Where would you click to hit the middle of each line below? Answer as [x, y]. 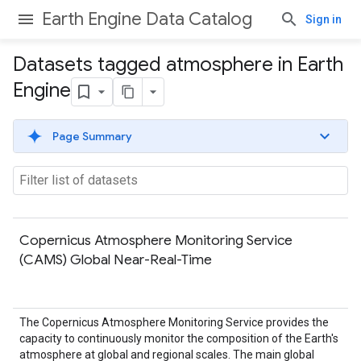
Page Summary [92, 136]
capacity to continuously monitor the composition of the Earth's [179, 338]
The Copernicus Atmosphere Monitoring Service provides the [174, 322]
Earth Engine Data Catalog [147, 19]
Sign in [324, 19]
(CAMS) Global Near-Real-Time [116, 259]
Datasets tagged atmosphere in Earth [178, 64]
